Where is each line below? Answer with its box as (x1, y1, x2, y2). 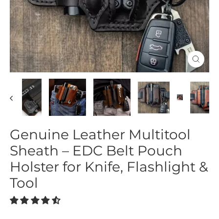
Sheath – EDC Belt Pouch (10, 142, 182, 159)
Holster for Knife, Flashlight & (10, 158, 208, 175)
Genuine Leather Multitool (10, 126, 191, 143)
